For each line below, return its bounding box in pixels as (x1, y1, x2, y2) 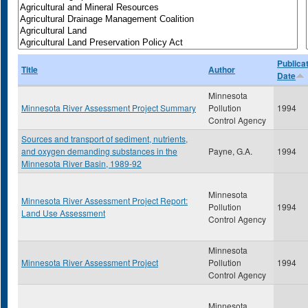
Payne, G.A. (208, 145, 252, 157)
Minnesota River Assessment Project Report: (21, 195, 188, 206)
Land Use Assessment (21, 207, 105, 219)
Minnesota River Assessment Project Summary (21, 102, 196, 113)
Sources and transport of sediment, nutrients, (21, 133, 188, 144)
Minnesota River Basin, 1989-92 (21, 157, 142, 169)
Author (208, 63, 235, 76)
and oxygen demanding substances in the (21, 145, 177, 157)
